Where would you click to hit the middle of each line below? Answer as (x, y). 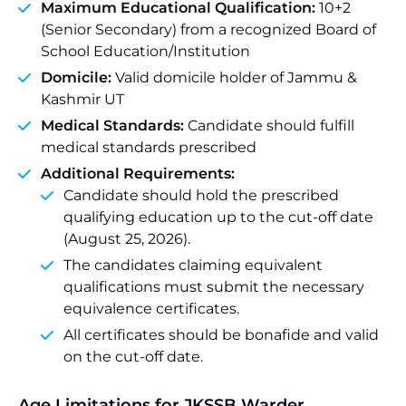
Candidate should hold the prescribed (201, 195)
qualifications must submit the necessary (214, 287)
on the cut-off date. (133, 357)
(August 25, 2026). (127, 239)
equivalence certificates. (151, 309)
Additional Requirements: (138, 174)
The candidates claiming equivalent (193, 265)
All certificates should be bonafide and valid (221, 335)
